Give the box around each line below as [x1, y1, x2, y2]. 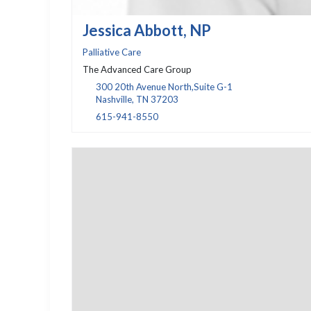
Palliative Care [82, 47, 141, 58]
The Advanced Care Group [82, 64, 192, 76]
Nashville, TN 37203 [95, 94, 178, 106]
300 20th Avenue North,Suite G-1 [95, 81, 233, 93]
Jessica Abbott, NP [82, 21, 211, 40]
